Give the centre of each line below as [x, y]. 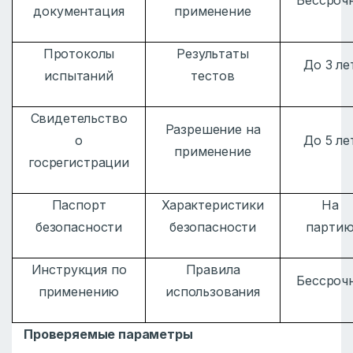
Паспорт [79, 205]
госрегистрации [79, 163]
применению [79, 292]
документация [79, 11]
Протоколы [79, 54]
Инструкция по [79, 270]
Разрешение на [213, 130]
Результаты [213, 54]
